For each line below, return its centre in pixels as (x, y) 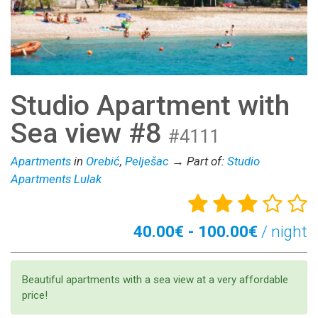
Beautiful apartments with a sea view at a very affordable (155, 280)
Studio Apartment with (150, 105)
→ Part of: (199, 161)
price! (35, 296)
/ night (283, 231)
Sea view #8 (89, 133)
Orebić (103, 161)
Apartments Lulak (56, 179)
